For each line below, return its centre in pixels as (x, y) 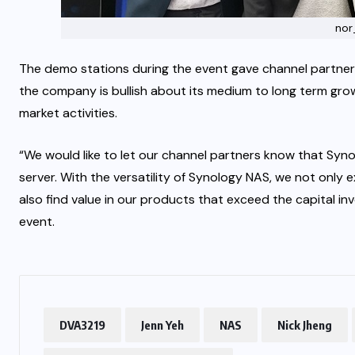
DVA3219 (82, 324)
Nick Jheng (305, 324)
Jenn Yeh (162, 324)
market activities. (68, 113)
